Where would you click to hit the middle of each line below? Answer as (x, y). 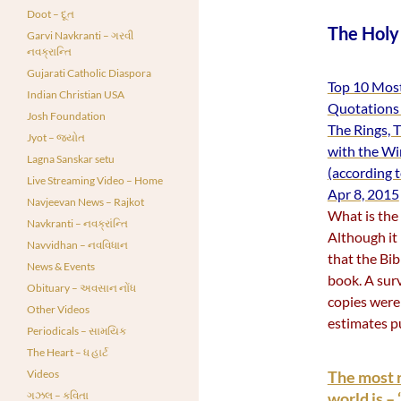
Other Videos (58, 309)
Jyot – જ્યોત (56, 137)
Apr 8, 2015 (363, 194)
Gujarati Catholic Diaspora (89, 73)
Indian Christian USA (76, 94)
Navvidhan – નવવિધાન (77, 245)
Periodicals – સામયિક (77, 331)
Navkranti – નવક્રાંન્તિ (77, 223)
